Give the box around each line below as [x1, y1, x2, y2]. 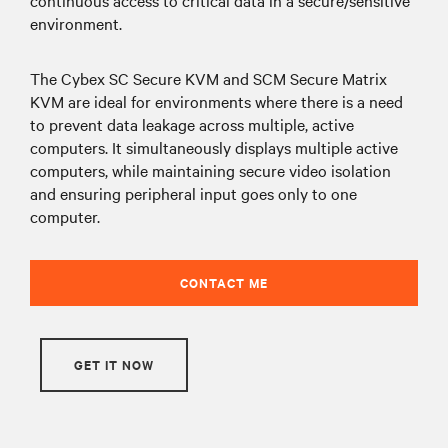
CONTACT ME [180, 272, 268, 292]
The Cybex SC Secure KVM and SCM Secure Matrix [30, 66, 387, 89]
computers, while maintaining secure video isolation [30, 158, 391, 181]
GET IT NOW [74, 354, 154, 374]
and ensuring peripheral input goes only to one [30, 181, 357, 204]
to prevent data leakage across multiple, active [30, 112, 354, 135]
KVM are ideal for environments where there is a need [30, 89, 403, 112]
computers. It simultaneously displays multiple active [30, 135, 398, 158]
